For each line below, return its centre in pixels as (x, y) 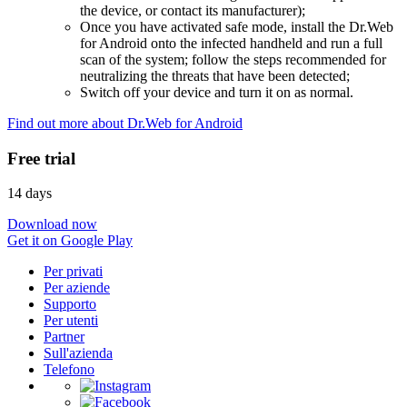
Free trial (41, 158)
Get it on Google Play (70, 241)
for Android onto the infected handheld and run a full (231, 43)
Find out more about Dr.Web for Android (125, 123)
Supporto (70, 304)
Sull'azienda (78, 353)
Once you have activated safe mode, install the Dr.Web (237, 26)
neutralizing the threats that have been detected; (215, 75)
